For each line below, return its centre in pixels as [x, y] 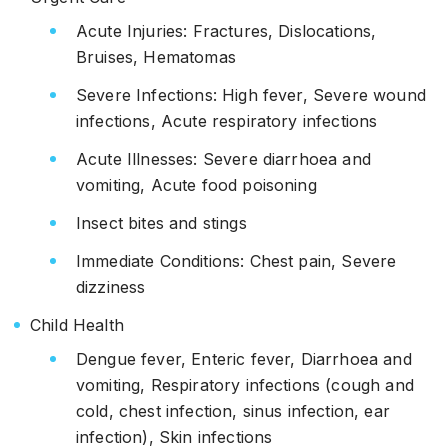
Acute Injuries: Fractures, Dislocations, [226, 31]
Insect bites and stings [161, 223]
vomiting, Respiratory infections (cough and [245, 385]
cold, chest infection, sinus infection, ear [233, 411]
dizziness [111, 287]
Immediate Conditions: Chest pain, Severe [236, 261]
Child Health [77, 325]
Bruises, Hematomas [156, 57]
